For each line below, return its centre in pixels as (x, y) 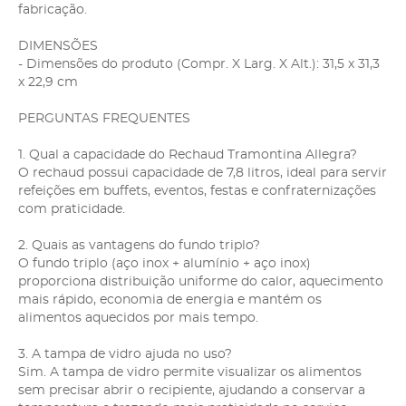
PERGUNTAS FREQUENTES (104, 118)
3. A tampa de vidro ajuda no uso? (125, 354)
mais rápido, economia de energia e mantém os (170, 300)
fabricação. (53, 10)
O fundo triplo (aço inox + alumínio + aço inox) (164, 263)
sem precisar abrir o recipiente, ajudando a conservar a (192, 390)
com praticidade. (72, 209)
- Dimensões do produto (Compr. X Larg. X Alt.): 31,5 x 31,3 (199, 64)
